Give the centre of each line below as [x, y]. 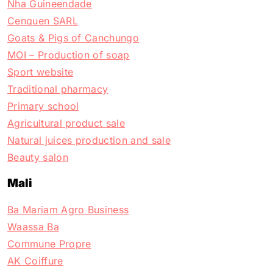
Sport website [41, 72]
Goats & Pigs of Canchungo [73, 37]
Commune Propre [49, 244]
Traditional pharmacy [58, 89]
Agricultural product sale [66, 123]
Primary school [43, 106]
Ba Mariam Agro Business [68, 210]
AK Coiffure [35, 261]
